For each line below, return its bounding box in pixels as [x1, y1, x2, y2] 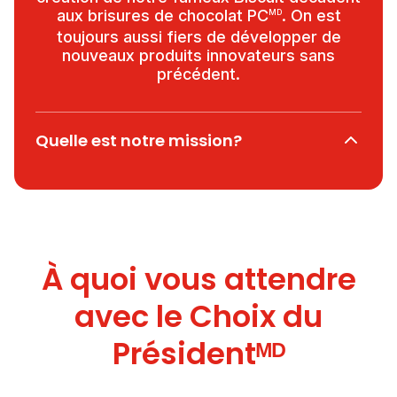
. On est [281, 6, 341, 25]
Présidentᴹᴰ [112, 332, 285, 375]
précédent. [157, 65, 240, 83]
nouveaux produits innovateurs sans [62, 46, 335, 65]
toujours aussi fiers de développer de [56, 27, 341, 46]
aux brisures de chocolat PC [56, 6, 269, 25]
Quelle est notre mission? [35, 129, 242, 152]
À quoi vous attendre [41, 258, 356, 300]
